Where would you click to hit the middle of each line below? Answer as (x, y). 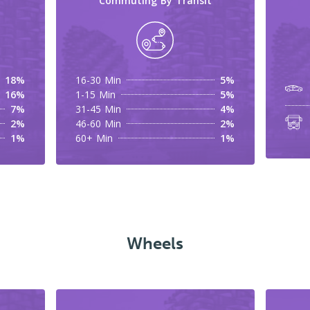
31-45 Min (99, 109)
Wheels (155, 244)
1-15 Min (96, 94)
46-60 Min (99, 123)
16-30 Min (99, 80)
